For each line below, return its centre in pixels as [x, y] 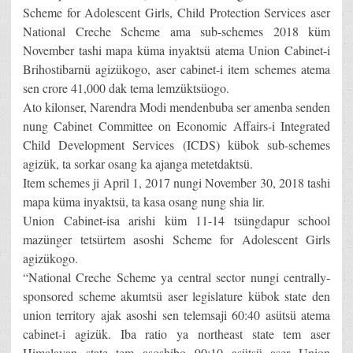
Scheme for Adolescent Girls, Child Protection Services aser [176, 13]
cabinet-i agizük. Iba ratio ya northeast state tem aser [176, 334]
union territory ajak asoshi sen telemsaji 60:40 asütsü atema [176, 315]
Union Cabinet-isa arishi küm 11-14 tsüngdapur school [176, 221]
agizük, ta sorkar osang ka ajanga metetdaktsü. [138, 164]
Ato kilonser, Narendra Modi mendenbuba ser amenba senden [176, 107]
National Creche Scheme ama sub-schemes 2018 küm [176, 32]
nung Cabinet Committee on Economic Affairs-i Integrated [176, 126]
